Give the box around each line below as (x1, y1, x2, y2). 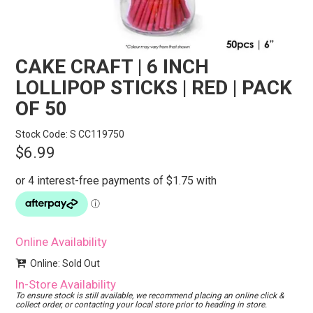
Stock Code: (15, 129, 68, 140)
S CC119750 (70, 129, 125, 140)
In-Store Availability (15, 277, 117, 292)
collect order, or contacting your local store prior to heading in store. (15, 300, 268, 310)
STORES (136, 3, 177, 15)
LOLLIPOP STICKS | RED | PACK (15, 76, 293, 99)
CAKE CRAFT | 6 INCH (15, 55, 210, 78)
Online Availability (15, 235, 108, 249)
